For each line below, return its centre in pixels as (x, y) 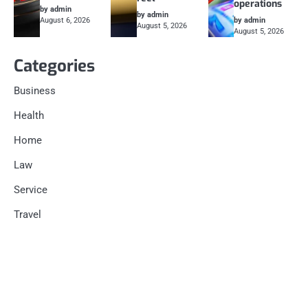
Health (29, 116)
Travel (27, 215)
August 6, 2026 (65, 21)
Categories (54, 66)
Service (31, 190)
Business (35, 91)
